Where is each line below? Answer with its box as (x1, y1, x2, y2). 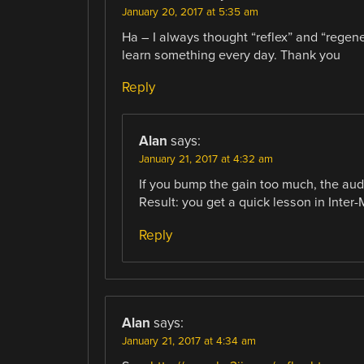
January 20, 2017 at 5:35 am (121, 6, 258, 19)
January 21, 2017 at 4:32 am (138, 153, 273, 167)
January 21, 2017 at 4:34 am (121, 334, 256, 348)
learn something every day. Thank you (121, 47, 340, 64)
